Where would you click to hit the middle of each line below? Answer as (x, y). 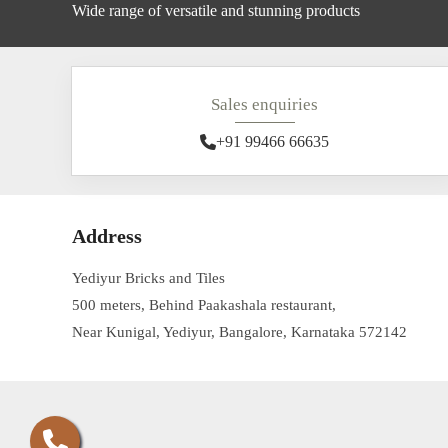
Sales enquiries (264, 104)
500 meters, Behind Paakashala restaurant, (204, 304)
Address (107, 236)
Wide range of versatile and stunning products (216, 10)
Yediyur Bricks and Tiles (148, 277)
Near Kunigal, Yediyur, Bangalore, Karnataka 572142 (239, 331)
